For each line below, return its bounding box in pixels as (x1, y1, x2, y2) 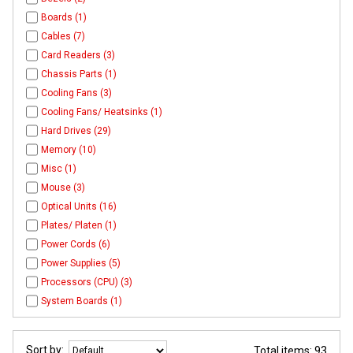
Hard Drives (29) (41, 124, 112, 136)
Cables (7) (41, 30, 86, 42)
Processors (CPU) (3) (41, 276, 133, 288)
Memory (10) (41, 143, 97, 155)
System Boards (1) (41, 295, 123, 307)
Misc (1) (41, 162, 77, 174)
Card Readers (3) (41, 49, 116, 61)
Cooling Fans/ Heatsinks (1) (41, 106, 163, 117)
